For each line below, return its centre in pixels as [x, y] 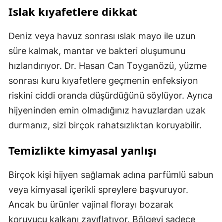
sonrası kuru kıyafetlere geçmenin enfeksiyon [103, 81]
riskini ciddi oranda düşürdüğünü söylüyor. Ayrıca [111, 95]
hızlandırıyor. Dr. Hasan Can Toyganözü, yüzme [108, 66]
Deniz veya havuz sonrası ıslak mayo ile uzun [102, 36]
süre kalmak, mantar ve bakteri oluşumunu [97, 51]
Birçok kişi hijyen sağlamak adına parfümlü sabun [111, 175]
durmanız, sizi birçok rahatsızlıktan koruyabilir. [105, 125]
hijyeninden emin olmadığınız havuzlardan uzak [107, 110]
